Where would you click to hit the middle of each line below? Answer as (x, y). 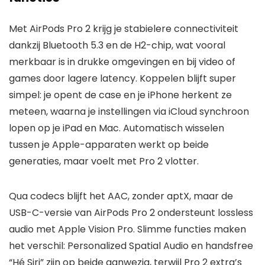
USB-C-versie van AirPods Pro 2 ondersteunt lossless (131, 212)
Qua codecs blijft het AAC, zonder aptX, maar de (121, 196)
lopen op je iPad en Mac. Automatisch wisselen (117, 128)
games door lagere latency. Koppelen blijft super (122, 78)
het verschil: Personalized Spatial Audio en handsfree (131, 245)
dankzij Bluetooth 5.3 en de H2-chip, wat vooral (117, 45)
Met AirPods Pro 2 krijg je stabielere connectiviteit (124, 28)
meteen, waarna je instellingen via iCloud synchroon (129, 111)
